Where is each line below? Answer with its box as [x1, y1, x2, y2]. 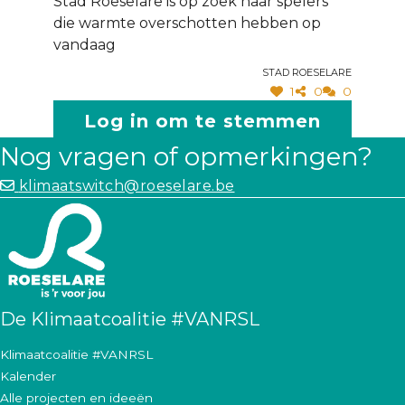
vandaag [53, 36, 116, 53]
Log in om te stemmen [84, 110, 321, 133]
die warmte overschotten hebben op [53, 14, 321, 32]
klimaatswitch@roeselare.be [18, 177, 235, 194]
